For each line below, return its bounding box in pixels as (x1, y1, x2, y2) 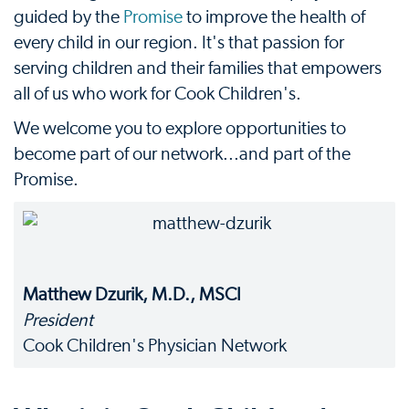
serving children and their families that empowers (14, 58, 382, 78)
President (23, 310, 93, 330)
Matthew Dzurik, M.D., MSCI (23, 285, 241, 304)
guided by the (14, 7, 123, 26)
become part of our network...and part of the (14, 144, 351, 163)
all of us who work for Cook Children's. (14, 84, 301, 103)
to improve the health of (183, 7, 365, 26)
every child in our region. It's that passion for (14, 33, 344, 52)
